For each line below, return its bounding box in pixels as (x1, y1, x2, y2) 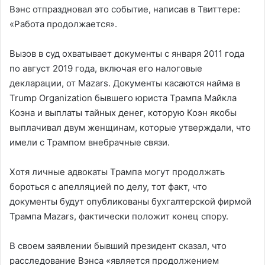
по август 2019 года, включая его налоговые (9, 62, 202, 74)
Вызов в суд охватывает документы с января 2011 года (9, 47, 244, 59)
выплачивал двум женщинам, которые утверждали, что (9, 121, 251, 133)
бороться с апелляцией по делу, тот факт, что (9, 180, 207, 192)
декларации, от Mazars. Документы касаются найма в (9, 77, 240, 89)
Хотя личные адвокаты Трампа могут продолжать (9, 166, 225, 177)
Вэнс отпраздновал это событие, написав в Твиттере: (9, 3, 240, 15)
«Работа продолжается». (9, 18, 117, 30)
